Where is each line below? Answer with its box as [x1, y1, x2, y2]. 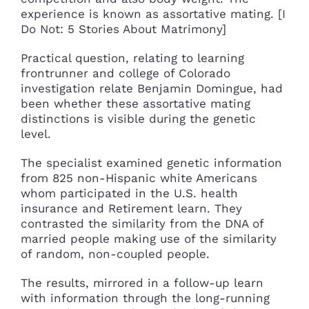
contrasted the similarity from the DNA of [21, 216, 263, 230]
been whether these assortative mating [21, 96, 250, 110]
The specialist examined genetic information [21, 155, 282, 170]
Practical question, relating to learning [21, 50, 244, 65]
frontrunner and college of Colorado [21, 66, 230, 80]
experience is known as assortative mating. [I [21, 6, 286, 21]
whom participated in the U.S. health [21, 186, 238, 200]
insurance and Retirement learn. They [21, 201, 242, 215]
